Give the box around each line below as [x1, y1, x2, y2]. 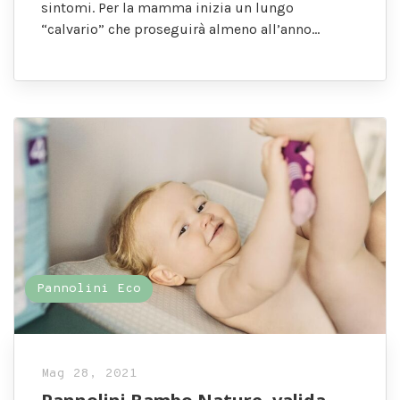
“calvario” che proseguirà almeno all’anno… [41, 20, 320, 37]
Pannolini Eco [37, 280, 142, 296]
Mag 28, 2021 [41, 365, 137, 381]
